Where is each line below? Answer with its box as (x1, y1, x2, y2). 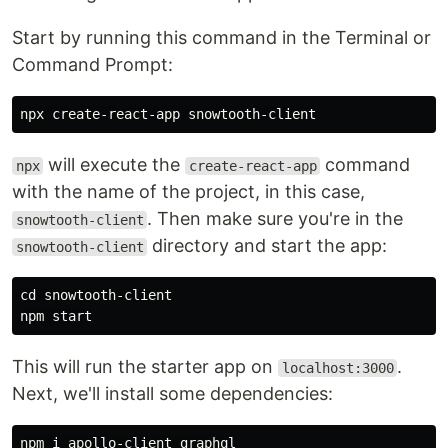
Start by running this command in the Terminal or (12, 27, 431, 48)
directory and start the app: (147, 235, 388, 256)
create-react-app (188, 158, 317, 174)
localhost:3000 (281, 360, 394, 376)
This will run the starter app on (12, 356, 278, 377)
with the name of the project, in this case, (12, 181, 365, 202)
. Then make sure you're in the (147, 208, 404, 229)
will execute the (43, 154, 186, 175)
